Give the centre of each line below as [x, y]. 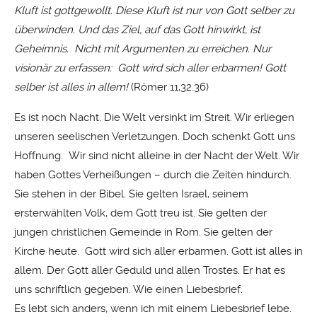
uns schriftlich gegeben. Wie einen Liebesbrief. [128, 289]
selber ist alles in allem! [73, 87]
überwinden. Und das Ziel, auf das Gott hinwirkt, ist [137, 30]
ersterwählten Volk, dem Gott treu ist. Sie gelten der [140, 213]
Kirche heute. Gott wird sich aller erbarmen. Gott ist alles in [158, 251]
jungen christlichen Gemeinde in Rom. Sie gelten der [143, 232]
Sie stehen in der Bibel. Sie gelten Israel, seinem [131, 194]
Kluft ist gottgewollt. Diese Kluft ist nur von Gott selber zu [154, 11]
